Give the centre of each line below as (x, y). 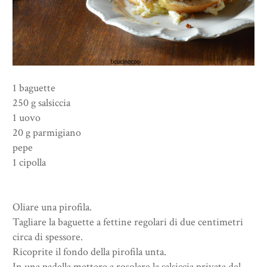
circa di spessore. (48, 237)
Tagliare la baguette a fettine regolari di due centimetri (128, 222)
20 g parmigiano (47, 133)
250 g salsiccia (41, 103)
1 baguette (34, 88)
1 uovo (27, 118)
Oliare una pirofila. (52, 207)
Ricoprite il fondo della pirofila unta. (89, 252)
